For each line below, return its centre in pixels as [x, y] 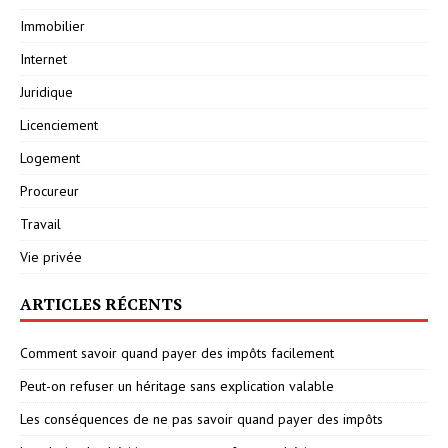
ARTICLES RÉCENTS [101, 303]
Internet [43, 58]
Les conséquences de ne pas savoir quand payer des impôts [201, 418]
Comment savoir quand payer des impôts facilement [177, 352]
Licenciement [59, 124]
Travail [40, 223]
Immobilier [52, 25]
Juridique [46, 91]
